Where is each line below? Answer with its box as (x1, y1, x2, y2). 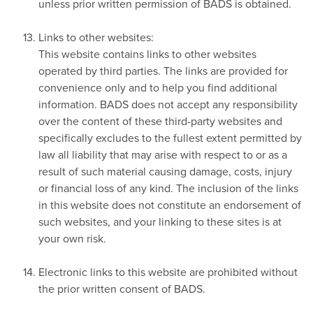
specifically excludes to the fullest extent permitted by (38, 129, 302, 145)
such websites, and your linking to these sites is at (38, 213, 282, 229)
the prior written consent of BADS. (38, 280, 205, 296)
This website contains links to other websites (38, 45, 256, 61)
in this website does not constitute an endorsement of (38, 196, 301, 212)
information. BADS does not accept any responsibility (38, 96, 298, 112)
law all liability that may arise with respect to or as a (38, 146, 287, 162)
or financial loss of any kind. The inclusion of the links (38, 180, 298, 196)
